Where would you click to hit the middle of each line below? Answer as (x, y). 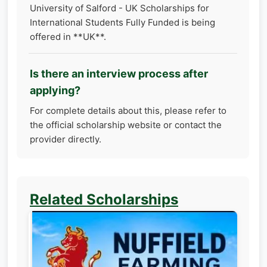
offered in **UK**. (68, 36)
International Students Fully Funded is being (122, 22)
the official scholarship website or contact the (126, 125)
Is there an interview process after (119, 73)
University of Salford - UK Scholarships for (119, 8)
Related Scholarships (104, 199)
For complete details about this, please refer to (128, 110)
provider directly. (66, 139)
